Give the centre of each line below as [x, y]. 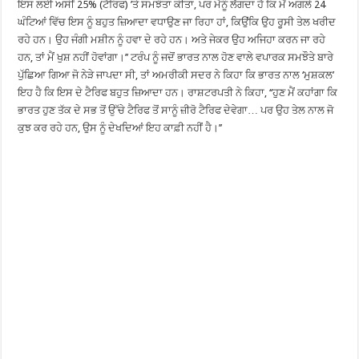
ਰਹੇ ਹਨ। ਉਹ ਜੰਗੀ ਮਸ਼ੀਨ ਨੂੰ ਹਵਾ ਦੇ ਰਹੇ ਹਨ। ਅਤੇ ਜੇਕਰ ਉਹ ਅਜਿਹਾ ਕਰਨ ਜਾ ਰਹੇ [172, 39]
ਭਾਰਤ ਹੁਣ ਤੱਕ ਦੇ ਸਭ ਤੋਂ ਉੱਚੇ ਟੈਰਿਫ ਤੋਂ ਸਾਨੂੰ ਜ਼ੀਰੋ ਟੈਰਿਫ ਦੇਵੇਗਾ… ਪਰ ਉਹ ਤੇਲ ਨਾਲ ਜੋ [176, 110]
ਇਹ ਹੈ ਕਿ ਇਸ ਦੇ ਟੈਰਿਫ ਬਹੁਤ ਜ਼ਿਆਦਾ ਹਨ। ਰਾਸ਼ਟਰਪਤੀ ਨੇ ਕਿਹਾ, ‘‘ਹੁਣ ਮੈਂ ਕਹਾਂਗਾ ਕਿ [178, 92]
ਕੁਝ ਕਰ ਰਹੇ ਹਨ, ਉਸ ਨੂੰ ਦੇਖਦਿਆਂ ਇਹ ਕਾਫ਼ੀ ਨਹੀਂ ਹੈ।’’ [120, 127]
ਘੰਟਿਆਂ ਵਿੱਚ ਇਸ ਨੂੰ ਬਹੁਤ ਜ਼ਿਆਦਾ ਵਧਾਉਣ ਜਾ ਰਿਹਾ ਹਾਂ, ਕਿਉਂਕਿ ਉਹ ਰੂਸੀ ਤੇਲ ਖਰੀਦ [177, 22]
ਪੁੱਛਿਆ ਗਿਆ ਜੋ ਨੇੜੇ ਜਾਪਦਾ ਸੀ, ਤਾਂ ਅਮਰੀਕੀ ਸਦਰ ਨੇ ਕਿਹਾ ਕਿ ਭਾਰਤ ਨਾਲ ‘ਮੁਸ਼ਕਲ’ [176, 75]
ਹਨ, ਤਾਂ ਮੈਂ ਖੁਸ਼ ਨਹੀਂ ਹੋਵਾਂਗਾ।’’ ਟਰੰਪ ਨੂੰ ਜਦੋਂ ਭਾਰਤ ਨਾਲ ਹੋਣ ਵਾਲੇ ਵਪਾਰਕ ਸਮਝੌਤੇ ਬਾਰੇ [176, 57]
